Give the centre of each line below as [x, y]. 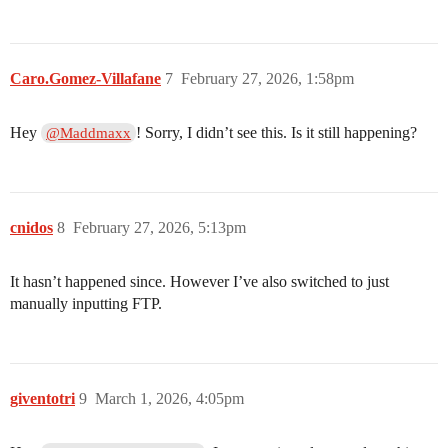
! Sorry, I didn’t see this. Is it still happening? [277, 133]
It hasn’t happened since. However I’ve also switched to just [199, 282]
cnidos [31, 228]
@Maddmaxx [89, 133]
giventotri [42, 399]
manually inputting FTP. [86, 304]
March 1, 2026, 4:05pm [169, 399]
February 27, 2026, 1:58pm [267, 79]
